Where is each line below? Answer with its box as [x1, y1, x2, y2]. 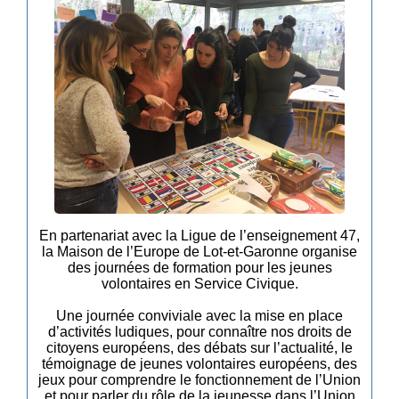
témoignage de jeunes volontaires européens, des [42, 356, 357, 372]
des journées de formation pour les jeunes [67, 260, 332, 276]
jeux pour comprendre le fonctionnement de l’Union [38, 372, 361, 388]
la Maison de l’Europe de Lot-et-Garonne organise [42, 244, 357, 260]
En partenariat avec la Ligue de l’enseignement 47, [39, 228, 360, 244]
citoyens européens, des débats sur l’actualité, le [46, 340, 353, 356]
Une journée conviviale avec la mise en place [56, 308, 343, 324]
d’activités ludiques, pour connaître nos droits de [47, 324, 352, 340]
